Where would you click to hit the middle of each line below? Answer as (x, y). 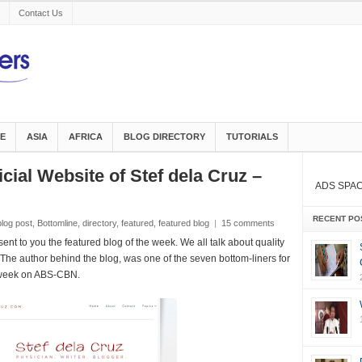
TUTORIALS (252, 137)
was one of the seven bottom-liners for (206, 259)
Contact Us (40, 13)
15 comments (248, 223)
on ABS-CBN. (49, 275)
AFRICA (85, 137)
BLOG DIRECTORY (164, 137)
